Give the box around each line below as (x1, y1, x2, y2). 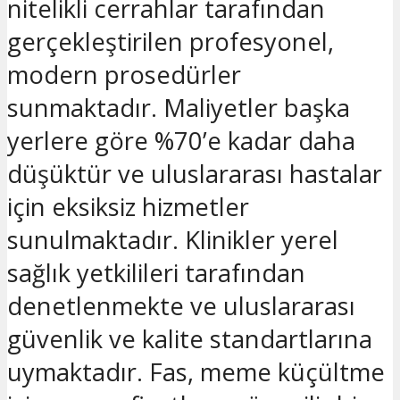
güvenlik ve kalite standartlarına (7, 321, 372, 355)
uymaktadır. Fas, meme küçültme (7, 354, 385, 388)
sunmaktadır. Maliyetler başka (7, 90, 350, 124)
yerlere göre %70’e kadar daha (7, 123, 355, 157)
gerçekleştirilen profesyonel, (7, 24, 334, 58)
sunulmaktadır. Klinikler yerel (7, 222, 338, 256)
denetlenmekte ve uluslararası (7, 288, 355, 322)
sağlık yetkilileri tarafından (7, 255, 305, 289)
